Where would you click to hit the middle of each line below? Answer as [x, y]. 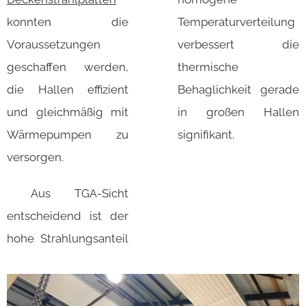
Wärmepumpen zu [68, 135]
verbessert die [238, 45]
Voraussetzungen [54, 45]
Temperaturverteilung [236, 22]
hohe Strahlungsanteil [68, 239]
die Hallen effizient [68, 90]
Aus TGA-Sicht [68, 194]
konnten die [68, 22]
